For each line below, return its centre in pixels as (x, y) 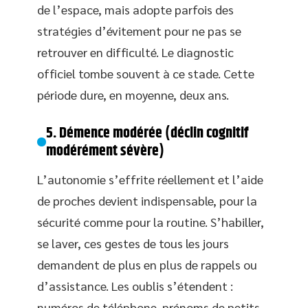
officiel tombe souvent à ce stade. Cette (146, 73)
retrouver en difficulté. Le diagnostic (135, 52)
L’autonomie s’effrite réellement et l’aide (150, 179)
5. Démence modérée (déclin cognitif (147, 133)
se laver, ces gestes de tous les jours (133, 243)
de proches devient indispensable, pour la (147, 200)
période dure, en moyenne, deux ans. (133, 94)
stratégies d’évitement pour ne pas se (139, 30)
